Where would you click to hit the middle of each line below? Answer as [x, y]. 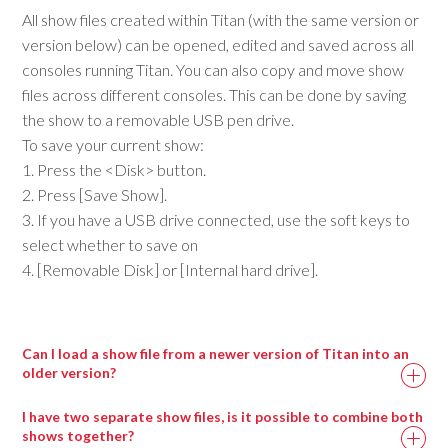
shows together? [78, 436]
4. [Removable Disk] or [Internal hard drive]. [170, 269]
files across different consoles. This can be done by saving [214, 94]
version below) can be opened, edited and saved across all [218, 44]
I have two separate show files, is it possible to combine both [223, 417]
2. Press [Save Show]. [95, 194]
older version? [69, 373]
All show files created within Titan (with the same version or [221, 19]
